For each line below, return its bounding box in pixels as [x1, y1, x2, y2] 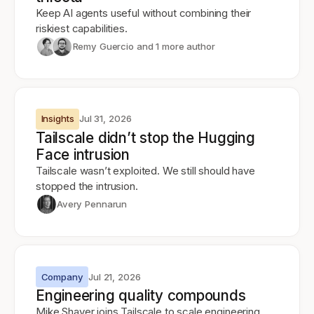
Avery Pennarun [57, 198, 128, 210]
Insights [41, 113, 74, 125]
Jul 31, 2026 [78, 113, 132, 125]
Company [41, 271, 83, 282]
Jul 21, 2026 [88, 271, 141, 282]
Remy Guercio [72, 41, 134, 53]
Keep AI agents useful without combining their [36, 6, 252, 20]
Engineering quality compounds [36, 287, 246, 305]
